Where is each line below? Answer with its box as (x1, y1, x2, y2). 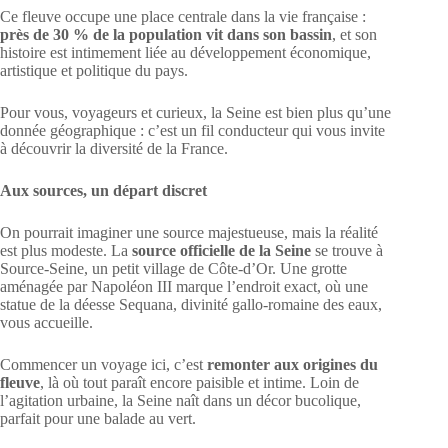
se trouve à (311, 242, 383, 259)
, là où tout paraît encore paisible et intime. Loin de (40, 374, 359, 391)
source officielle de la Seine (132, 242, 311, 259)
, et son (332, 26, 377, 43)
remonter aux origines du (207, 356, 378, 373)
